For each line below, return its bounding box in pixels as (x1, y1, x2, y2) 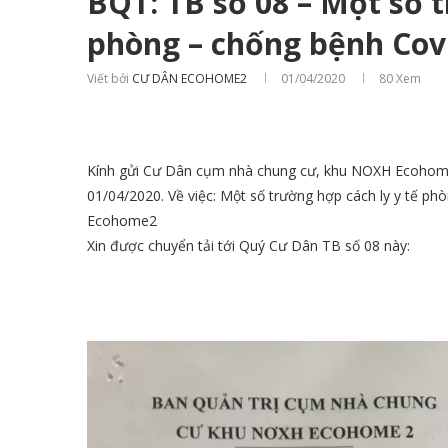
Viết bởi (87, 70, 132, 87)
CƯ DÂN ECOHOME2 (132, 70, 247, 87)
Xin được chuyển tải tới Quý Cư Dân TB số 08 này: (87, 236, 410, 255)
